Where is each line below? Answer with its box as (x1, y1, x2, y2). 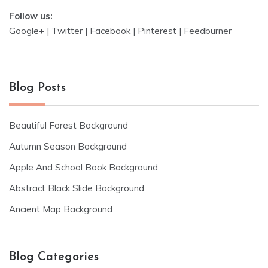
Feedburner (184, 25, 232, 36)
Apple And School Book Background (9, 161, 158, 173)
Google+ (9, 25, 44, 36)
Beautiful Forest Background (9, 119, 128, 131)
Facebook (90, 25, 130, 36)
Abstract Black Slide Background (9, 182, 144, 194)
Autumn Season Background (9, 140, 127, 152)
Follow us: (9, 10, 53, 22)
